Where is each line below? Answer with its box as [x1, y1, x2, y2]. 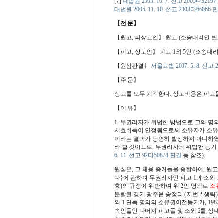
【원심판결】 [114, 62, 151, 69]
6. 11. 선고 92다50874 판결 [114, 151, 182, 159]
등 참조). [181, 151, 205, 159]
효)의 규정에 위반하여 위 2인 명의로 [114, 182, 210, 189]
